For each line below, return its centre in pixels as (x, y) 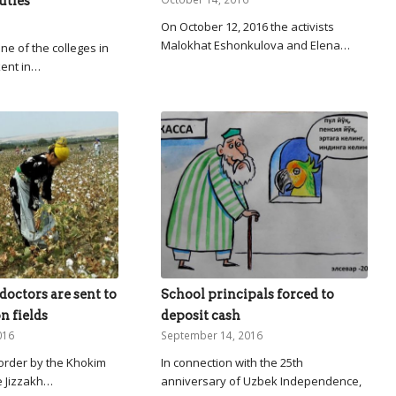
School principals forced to (248, 294)
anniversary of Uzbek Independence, (262, 381)
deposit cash (201, 315)
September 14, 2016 (212, 335)
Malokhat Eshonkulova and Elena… (256, 45)
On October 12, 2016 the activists (248, 26)
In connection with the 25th (232, 362)
